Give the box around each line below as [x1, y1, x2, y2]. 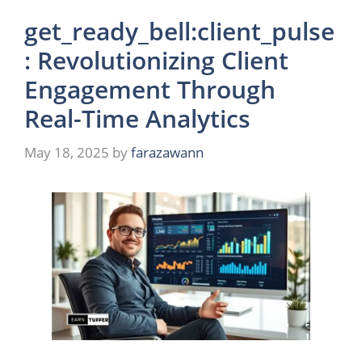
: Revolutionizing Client [24, 44, 288, 78]
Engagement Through [24, 73, 276, 107]
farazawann [131, 142, 204, 162]
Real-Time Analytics [24, 102, 250, 136]
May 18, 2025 [24, 142, 109, 162]
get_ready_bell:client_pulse [24, 15, 335, 48]
